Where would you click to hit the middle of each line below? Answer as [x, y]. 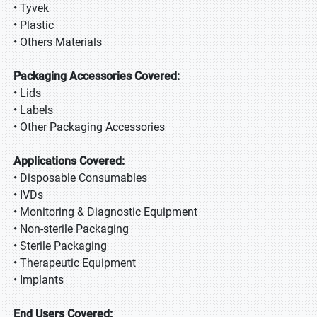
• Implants [39, 280]
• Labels [33, 110]
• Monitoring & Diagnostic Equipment [105, 212]
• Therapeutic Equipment [75, 263]
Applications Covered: [69, 161]
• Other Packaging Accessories [89, 127]
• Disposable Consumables [80, 178]
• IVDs [28, 195]
